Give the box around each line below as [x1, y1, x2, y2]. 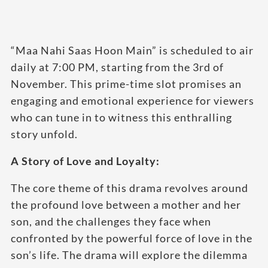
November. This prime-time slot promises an [11, 77, 242, 91]
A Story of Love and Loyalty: [11, 154, 160, 168]
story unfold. [11, 127, 78, 141]
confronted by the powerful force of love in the [11, 232, 252, 245]
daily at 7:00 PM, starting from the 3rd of [11, 60, 224, 74]
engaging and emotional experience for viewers [11, 94, 254, 108]
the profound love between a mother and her [11, 198, 241, 212]
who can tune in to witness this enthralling [11, 111, 232, 124]
